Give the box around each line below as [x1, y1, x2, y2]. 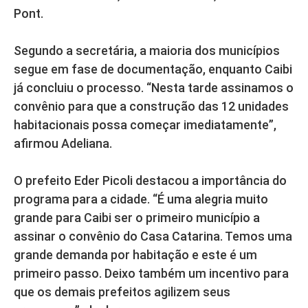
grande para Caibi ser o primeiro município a [14, 210, 260, 225]
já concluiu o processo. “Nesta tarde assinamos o [14, 80, 294, 96]
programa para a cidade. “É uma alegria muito [14, 192, 268, 207]
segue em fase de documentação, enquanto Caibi [14, 62, 292, 77]
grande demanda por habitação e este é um [14, 247, 257, 263]
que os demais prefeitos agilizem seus [14, 285, 230, 300]
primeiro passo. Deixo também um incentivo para [14, 266, 289, 281]
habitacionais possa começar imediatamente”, [14, 118, 276, 133]
